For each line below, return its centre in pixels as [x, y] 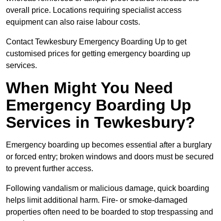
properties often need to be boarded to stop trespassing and [110, 212]
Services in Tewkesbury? [101, 123]
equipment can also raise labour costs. [73, 22]
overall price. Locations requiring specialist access [94, 10]
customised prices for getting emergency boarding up [98, 54]
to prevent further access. [50, 169]
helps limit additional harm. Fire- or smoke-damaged [97, 200]
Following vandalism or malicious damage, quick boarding [108, 188]
